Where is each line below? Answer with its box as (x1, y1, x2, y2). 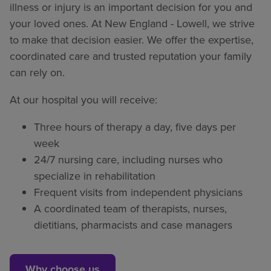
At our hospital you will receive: (10, 92, 157, 108)
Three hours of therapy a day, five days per (34, 119, 236, 135)
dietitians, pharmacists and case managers (34, 217, 232, 233)
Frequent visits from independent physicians (34, 184, 243, 201)
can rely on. (10, 65, 65, 81)
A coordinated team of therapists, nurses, (34, 201, 227, 217)
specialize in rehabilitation (34, 168, 155, 184)
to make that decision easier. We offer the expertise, (10, 32, 253, 48)
